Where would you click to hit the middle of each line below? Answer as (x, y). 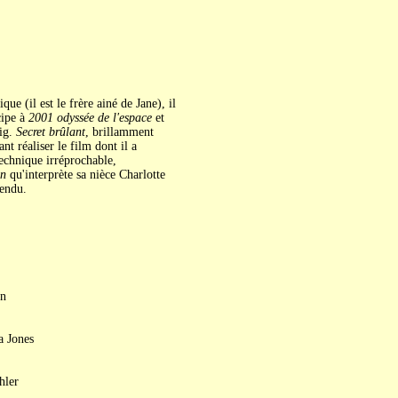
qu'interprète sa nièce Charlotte (85, 175)
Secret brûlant (48, 132)
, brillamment (119, 132)
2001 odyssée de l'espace (90, 118)
